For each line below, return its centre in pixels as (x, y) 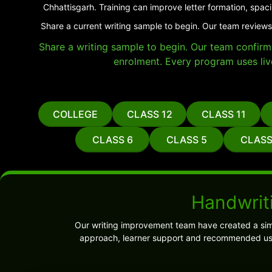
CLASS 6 (112, 140)
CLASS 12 (149, 114)
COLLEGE (75, 114)
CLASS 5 (186, 140)
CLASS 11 (223, 114)
